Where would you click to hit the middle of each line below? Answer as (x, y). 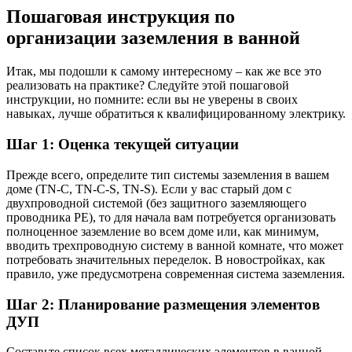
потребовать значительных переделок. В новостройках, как (166, 259)
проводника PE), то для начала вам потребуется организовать (171, 217)
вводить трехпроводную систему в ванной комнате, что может (175, 245)
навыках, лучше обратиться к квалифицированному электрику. (176, 114)
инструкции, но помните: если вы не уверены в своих (152, 100)
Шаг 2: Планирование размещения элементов (163, 304)
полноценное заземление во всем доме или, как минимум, (163, 231)
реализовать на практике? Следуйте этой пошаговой (148, 86)
